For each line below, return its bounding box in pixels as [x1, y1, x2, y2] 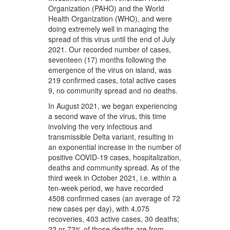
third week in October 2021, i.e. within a [48, 172, 177, 183]
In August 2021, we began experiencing [48, 101, 178, 111]
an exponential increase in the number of [48, 142, 182, 152]
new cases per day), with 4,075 [48, 203, 150, 214]
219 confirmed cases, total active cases [48, 75, 177, 86]
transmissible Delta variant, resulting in [48, 131, 174, 142]
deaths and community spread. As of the [48, 162, 180, 173]
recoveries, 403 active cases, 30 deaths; [48, 214, 180, 224]
